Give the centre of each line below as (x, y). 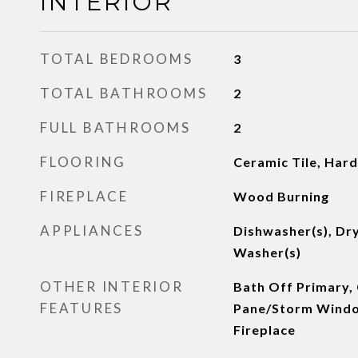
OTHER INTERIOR (112, 286)
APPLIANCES (92, 231)
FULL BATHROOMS (115, 127)
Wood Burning (281, 196)
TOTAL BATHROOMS (124, 93)
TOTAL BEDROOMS (117, 59)
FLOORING (83, 162)
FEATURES (82, 308)
